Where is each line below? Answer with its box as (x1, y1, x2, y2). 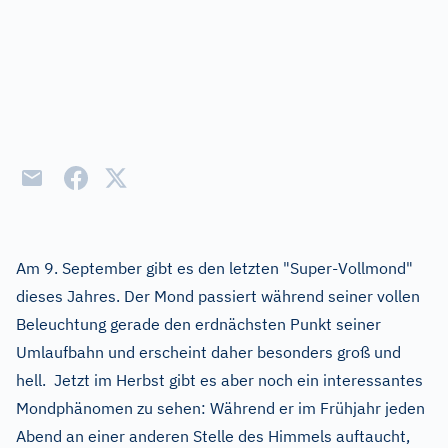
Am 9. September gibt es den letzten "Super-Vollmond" (16, 258, 413, 278)
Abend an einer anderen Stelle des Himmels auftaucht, (16, 426, 410, 446)
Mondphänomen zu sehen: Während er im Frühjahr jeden (16, 398, 425, 418)
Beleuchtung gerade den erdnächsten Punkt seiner (16, 314, 381, 334)
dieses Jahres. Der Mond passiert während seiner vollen (16, 286, 420, 306)
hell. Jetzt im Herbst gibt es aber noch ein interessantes (16, 370, 423, 390)
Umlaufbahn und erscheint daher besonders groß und (16, 342, 401, 362)
